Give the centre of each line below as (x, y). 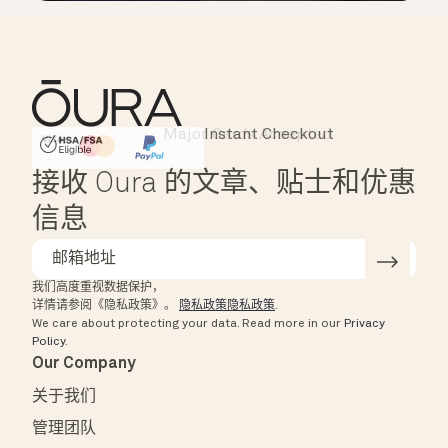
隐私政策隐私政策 (227, 306)
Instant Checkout (269, 135)
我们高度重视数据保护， (98, 288)
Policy (48, 342)
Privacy (364, 324)
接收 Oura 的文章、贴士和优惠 (224, 185)
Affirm (144, 147)
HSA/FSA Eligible (104, 147)
